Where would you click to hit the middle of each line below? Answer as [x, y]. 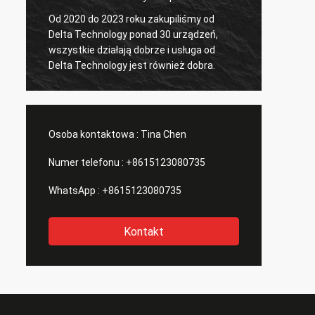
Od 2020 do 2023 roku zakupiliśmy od [131, 19]
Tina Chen [163, 134]
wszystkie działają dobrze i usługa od [132, 50]
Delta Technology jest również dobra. [132, 65]
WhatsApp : [74, 191]
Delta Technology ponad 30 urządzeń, [133, 34]
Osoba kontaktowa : [94, 134]
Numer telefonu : [86, 162]
